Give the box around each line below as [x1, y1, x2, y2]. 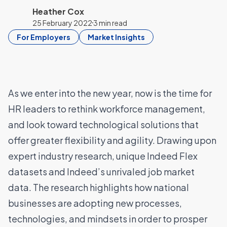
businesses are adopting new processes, [8, 197, 182, 209]
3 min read [93, 18, 127, 27]
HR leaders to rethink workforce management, [8, 103, 205, 115]
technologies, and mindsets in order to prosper [8, 213, 207, 224]
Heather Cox [32, 6, 84, 17]
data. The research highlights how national [8, 181, 189, 193]
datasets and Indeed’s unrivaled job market [8, 166, 195, 177]
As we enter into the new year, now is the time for [8, 87, 212, 99]
